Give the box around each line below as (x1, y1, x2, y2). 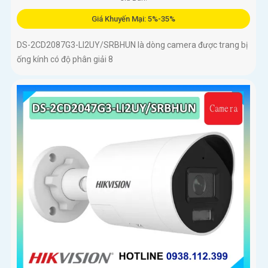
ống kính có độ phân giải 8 (17, 54, 113, 64)
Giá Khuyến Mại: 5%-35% (91, 14, 175, 23)
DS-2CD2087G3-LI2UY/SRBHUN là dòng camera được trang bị (17, 39, 248, 50)
